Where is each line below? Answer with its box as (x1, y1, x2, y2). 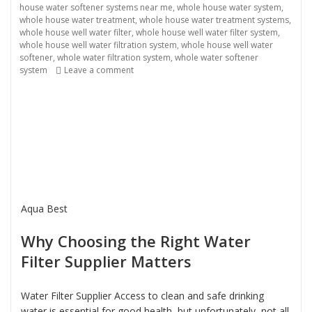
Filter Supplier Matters (21, 251, 192, 272)
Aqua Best (21, 202, 68, 216)
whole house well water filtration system (19, 39, 177, 52)
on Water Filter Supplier (134, 64, 226, 77)
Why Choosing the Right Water (21, 231, 251, 252)
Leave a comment (64, 64, 134, 77)
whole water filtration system (57, 52, 171, 64)
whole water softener (175, 52, 258, 64)
